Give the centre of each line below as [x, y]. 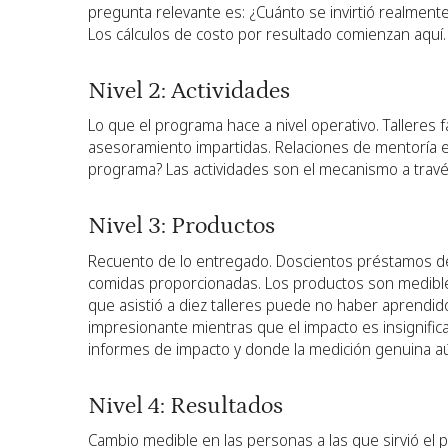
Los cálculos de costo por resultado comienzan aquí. [267, 33]
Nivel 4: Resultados [188, 405]
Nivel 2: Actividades [191, 90]
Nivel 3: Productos [184, 226]
